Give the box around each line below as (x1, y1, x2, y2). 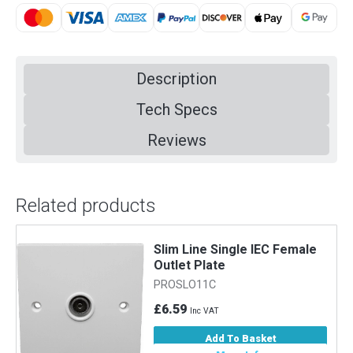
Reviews (147, 131, 206, 150)
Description (136, 69, 217, 89)
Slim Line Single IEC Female (154, 241, 318, 257)
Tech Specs (136, 100, 217, 120)
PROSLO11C (154, 277, 217, 292)
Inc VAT (190, 305, 220, 316)
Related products (16, 195, 156, 217)
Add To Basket (204, 332, 277, 344)
